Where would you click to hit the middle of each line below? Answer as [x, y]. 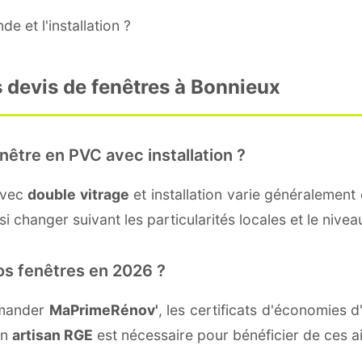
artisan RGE [53, 335]
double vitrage [78, 194]
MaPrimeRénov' [103, 309]
